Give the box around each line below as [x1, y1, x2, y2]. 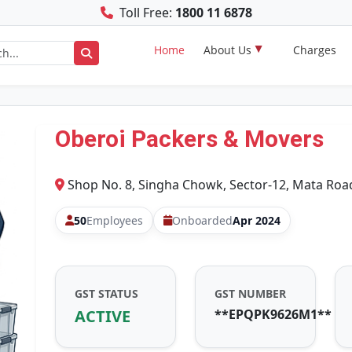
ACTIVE [75, 306, 131, 327]
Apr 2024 [233, 213, 281, 228]
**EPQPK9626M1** [214, 306, 332, 323]
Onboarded [172, 213, 233, 228]
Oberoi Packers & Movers [55, 125, 324, 152]
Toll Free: [115, 4, 175, 21]
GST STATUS [75, 286, 139, 301]
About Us [203, 42, 251, 57]
